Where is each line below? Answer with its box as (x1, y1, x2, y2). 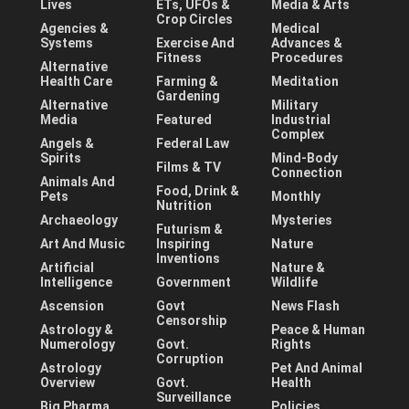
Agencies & (40, 21, 109, 37)
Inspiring (155, 236, 210, 252)
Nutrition (155, 198, 212, 214)
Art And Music (40, 236, 125, 252)
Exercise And (155, 36, 235, 51)
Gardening (155, 89, 220, 104)
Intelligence (40, 275, 112, 290)
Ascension (40, 299, 104, 314)
